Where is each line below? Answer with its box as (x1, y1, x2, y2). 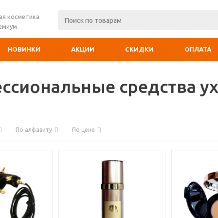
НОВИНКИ (8, 46, 40, 53)
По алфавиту (16, 127, 52, 133)
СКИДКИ (125, 46, 154, 53)
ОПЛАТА (184, 46, 211, 53)
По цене (72, 127, 95, 133)
